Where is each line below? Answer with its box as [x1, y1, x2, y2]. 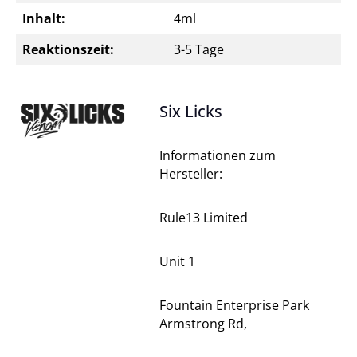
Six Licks [159, 100, 222, 122]
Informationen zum [159, 147, 276, 164]
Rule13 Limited [159, 209, 248, 226]
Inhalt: [22, 10, 65, 27]
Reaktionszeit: [22, 41, 114, 58]
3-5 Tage [174, 41, 224, 58]
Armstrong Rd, [159, 315, 247, 332]
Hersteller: [159, 165, 222, 182]
